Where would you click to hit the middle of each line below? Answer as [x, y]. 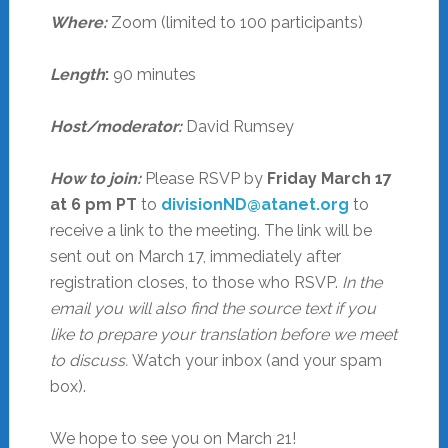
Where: [78, 22]
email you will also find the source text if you [212, 308]
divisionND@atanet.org [254, 204]
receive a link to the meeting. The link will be [210, 230]
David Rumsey [237, 126]
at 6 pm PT [93, 204]
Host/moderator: [115, 126]
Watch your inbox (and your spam [254, 360]
